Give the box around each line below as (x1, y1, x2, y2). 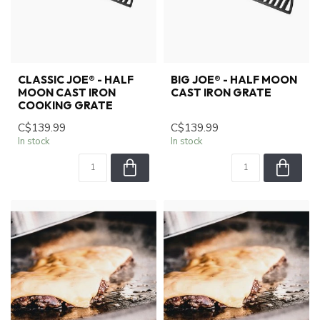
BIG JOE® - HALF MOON (171, 72, 297, 86)
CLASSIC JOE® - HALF (18, 72, 134, 86)
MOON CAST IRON (18, 85, 116, 99)
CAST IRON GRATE (171, 85, 271, 99)
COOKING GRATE (18, 98, 113, 112)
